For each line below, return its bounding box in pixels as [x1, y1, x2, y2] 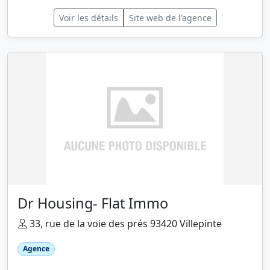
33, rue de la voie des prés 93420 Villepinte [27, 217, 222, 231]
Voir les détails [58, 12, 118, 24]
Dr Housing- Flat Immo [17, 193, 168, 213]
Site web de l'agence [128, 12, 212, 24]
